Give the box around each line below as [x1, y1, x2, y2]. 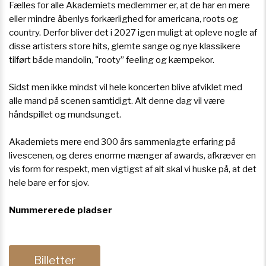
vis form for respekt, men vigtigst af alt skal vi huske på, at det [9, 164, 256, 175]
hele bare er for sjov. [9, 178, 89, 189]
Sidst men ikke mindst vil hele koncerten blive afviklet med [9, 82, 242, 93]
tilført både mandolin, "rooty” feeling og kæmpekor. [9, 55, 214, 66]
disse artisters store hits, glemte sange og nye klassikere [9, 41, 240, 52]
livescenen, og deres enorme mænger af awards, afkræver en [9, 150, 256, 161]
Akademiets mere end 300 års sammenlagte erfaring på [9, 137, 236, 148]
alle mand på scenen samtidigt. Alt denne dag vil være [9, 96, 225, 107]
